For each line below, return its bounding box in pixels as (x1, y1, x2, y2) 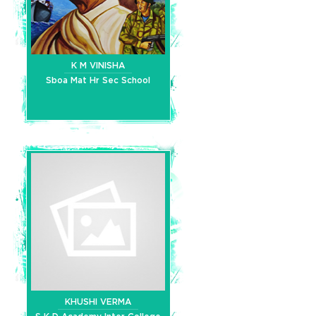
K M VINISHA (71, 61, 125, 70)
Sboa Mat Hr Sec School (46, 75, 150, 85)
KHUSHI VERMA (65, 297, 131, 306)
